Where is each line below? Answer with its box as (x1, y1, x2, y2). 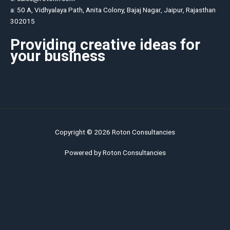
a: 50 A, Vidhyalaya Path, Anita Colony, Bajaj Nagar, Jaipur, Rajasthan (10, 6, 216, 14)
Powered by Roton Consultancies (64, 148, 166, 157)
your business (10, 47, 105, 65)
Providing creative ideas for (10, 35, 200, 53)
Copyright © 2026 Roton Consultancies (55, 128, 175, 136)
